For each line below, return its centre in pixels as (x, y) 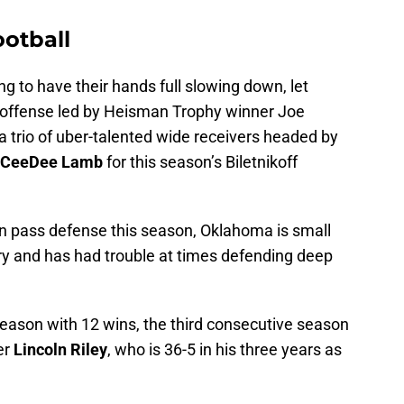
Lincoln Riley (60, 349)
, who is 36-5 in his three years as (225, 349)
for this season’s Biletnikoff (200, 161)
